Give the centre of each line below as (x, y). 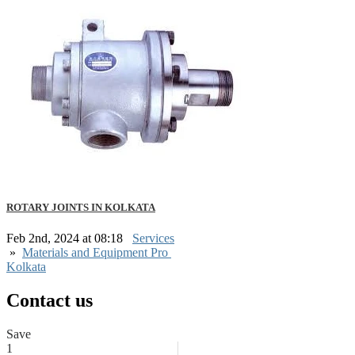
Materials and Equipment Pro (97, 253)
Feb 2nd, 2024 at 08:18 (66, 239)
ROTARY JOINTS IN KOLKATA (81, 207)
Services (153, 239)
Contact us (50, 301)
